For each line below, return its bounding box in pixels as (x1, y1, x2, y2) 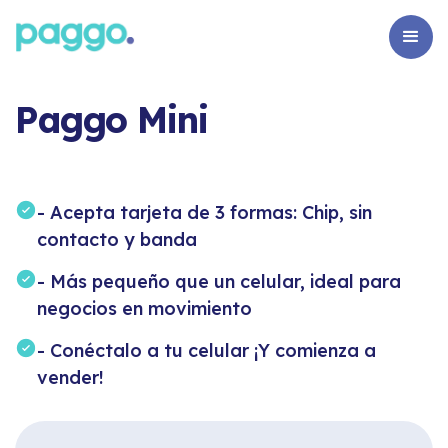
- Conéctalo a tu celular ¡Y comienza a (37, 339, 376, 362)
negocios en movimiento (37, 297, 252, 320)
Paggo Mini (15, 97, 207, 142)
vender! (37, 366, 104, 389)
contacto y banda (37, 228, 197, 251)
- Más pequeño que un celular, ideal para (37, 270, 401, 293)
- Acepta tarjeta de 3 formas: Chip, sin (37, 201, 372, 224)
